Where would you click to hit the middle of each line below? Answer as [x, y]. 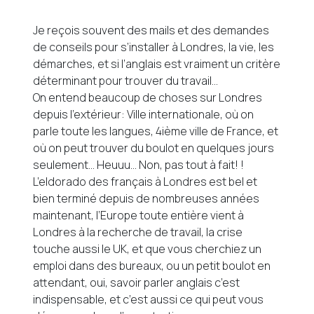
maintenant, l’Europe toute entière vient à [139, 216]
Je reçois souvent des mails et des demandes [151, 30]
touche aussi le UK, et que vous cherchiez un [148, 249]
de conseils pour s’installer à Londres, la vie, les [154, 47]
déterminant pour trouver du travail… [126, 81]
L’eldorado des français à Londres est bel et [145, 182]
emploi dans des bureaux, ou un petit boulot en [152, 266]
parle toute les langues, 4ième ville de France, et [156, 131]
